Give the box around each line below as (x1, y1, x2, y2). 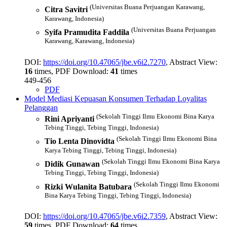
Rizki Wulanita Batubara (45, 182, 132, 192)
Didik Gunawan (45, 160, 100, 169)
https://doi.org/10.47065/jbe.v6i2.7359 (43, 212, 166, 221)
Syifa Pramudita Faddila (45, 28, 129, 37)
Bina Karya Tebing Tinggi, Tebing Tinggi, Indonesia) (45, 192, 191, 200)
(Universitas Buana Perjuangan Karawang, (90, 3, 205, 11)
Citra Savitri (45, 5, 88, 14)
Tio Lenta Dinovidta (45, 137, 115, 146)
